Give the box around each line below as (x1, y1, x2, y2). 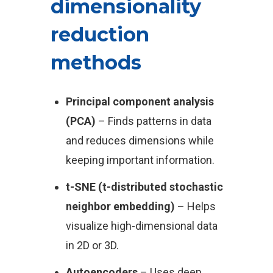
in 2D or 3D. (65, 239, 119, 252)
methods (50, 51, 141, 74)
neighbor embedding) (65, 200, 175, 213)
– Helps (174, 200, 216, 213)
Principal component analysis (65, 95, 214, 108)
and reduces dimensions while (65, 134, 214, 147)
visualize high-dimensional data (65, 219, 218, 232)
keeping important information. (65, 154, 214, 166)
